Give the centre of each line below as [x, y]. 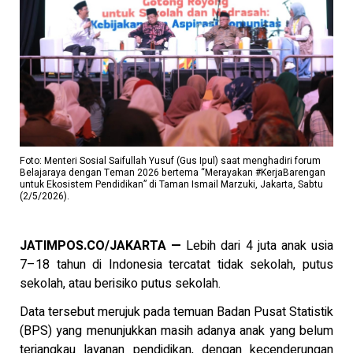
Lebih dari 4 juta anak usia [258, 246]
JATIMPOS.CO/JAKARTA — [101, 246]
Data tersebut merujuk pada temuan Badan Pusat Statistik [176, 312]
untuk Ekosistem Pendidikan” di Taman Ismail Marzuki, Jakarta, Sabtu [171, 185]
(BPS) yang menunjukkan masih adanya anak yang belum [176, 331]
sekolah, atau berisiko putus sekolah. [120, 284]
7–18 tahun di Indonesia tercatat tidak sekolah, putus [176, 265]
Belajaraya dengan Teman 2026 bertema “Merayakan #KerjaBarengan [173, 173]
